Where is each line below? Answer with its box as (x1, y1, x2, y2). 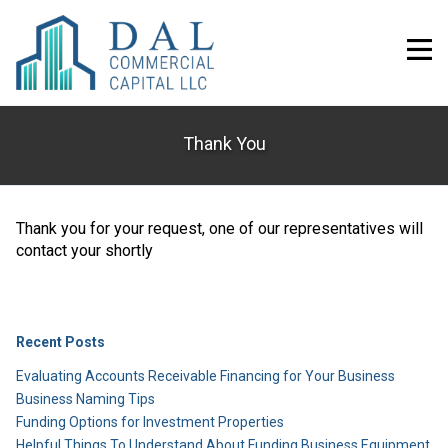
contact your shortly (16, 240, 153, 260)
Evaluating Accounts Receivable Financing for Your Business (16, 367, 395, 384)
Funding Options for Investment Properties (16, 413, 284, 430)
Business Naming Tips (16, 390, 155, 407)
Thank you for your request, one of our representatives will (16, 218, 423, 238)
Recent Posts (16, 333, 105, 350)
